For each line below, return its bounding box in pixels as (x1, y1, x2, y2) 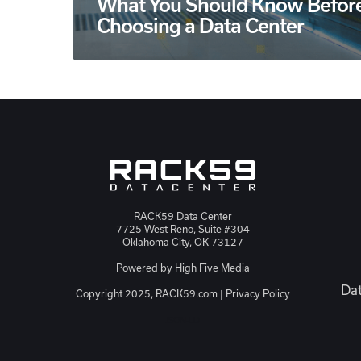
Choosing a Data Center (97, 14, 304, 37)
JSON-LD (165, 314, 201, 325)
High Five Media (174, 261, 250, 273)
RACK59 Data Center (133, 210, 232, 222)
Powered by (115, 261, 175, 273)
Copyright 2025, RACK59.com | (75, 287, 226, 299)
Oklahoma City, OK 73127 (122, 235, 243, 247)
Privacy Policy (225, 287, 290, 299)
